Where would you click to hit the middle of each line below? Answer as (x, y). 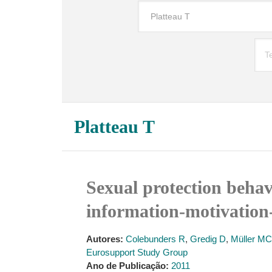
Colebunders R (155, 239)
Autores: (105, 239)
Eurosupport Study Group (137, 252)
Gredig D (208, 239)
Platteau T (114, 127)
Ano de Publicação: (127, 266)
